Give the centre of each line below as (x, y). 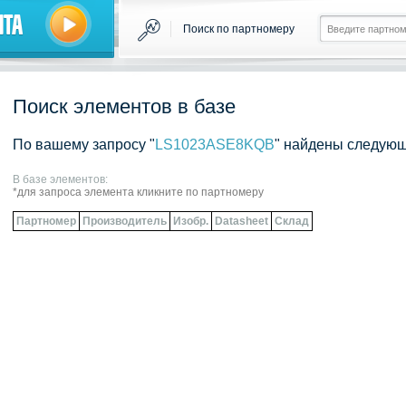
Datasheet (242, 221)
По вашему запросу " (84, 145)
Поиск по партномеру (239, 29)
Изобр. (191, 221)
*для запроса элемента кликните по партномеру (138, 192)
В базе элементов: (60, 179)
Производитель (125, 221)
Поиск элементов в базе (124, 106)
